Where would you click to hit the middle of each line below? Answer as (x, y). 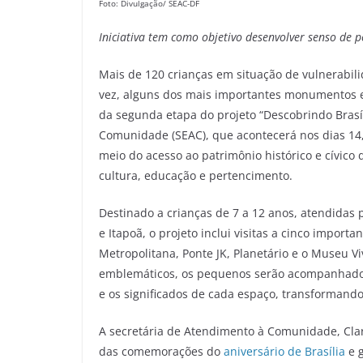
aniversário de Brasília (284, 352)
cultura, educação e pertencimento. (196, 176)
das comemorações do (161, 352)
